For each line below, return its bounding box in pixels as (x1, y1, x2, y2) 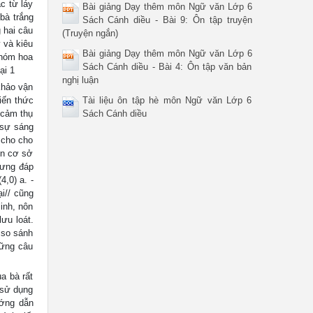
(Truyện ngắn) (61, 27, 118, 38)
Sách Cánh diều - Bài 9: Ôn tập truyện (82, 14, 252, 25)
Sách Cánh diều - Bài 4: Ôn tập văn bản (82, 61, 252, 72)
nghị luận (61, 74, 99, 85)
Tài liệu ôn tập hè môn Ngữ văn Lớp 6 (82, 94, 252, 105)
